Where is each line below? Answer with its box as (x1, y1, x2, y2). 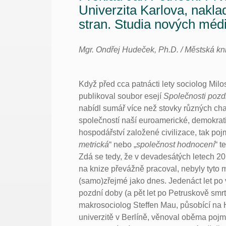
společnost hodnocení (136, 140, 215, 149)
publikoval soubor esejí (79, 91, 164, 100)
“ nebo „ (109, 140, 137, 149)
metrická (79, 140, 109, 149)
